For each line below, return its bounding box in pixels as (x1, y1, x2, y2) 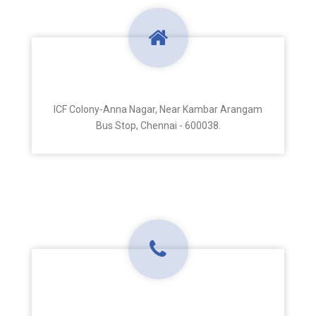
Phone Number (108, 288, 208, 304)
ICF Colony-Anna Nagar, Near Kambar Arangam (54, 104, 262, 115)
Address (130, 77, 186, 92)
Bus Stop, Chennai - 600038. (95, 120, 221, 131)
